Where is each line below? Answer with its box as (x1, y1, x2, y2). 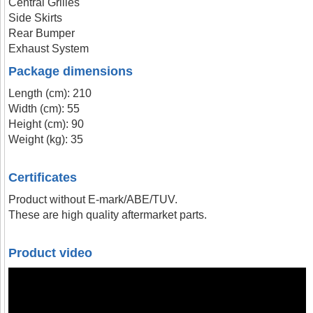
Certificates (8, 170, 78, 184)
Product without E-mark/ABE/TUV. (8, 194, 178, 205)
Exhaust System (8, 43, 89, 54)
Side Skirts (8, 12, 63, 24)
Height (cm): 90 (8, 118, 85, 130)
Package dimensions (8, 64, 133, 78)
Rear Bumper (8, 27, 75, 39)
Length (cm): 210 (8, 87, 92, 99)
